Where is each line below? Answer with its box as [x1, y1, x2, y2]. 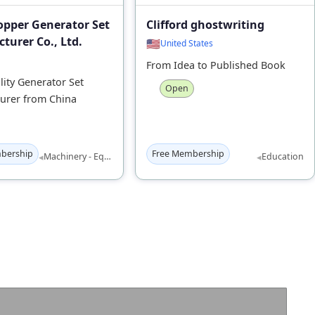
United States [160, 37, 213, 49]
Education [262, 150, 304, 163]
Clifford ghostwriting [146, 16, 264, 32]
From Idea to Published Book [146, 58, 285, 72]
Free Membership [152, 147, 224, 160]
